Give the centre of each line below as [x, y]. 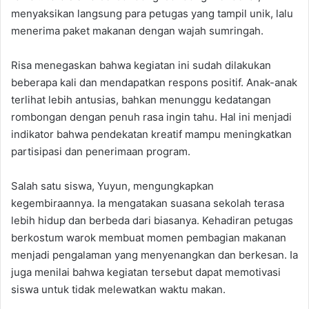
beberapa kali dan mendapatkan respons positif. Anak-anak [154, 82]
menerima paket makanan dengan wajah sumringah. [137, 30]
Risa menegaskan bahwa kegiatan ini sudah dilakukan [141, 65]
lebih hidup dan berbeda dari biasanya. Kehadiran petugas [152, 220]
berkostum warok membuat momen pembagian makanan [149, 237]
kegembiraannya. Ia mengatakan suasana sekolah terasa [148, 203]
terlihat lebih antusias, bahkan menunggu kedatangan [141, 99]
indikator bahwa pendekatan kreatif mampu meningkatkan [151, 134]
